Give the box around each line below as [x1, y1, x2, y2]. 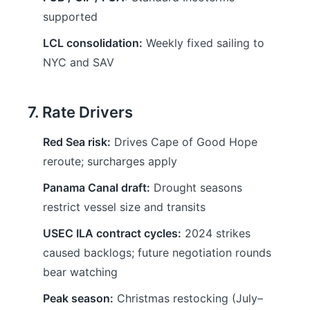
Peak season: [43, 291, 113, 305]
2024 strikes [181, 226, 250, 240]
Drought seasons [150, 181, 242, 194]
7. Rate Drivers [28, 103, 133, 121]
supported [43, 10, 98, 24]
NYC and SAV [43, 55, 114, 69]
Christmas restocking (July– [113, 291, 263, 305]
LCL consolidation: [43, 36, 143, 50]
